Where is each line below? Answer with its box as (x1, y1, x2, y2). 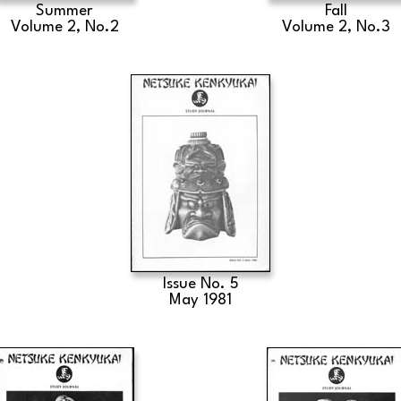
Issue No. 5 (162, 277, 239, 292)
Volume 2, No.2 (10, 20, 119, 35)
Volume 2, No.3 (282, 20, 391, 35)
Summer (36, 4, 94, 19)
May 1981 (169, 293, 232, 308)
